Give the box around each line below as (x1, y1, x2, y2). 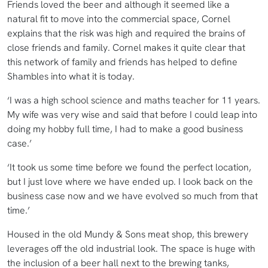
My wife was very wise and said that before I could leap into (7, 108, 257, 121)
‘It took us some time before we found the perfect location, (7, 161, 251, 174)
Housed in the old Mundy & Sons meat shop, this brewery (7, 228, 248, 241)
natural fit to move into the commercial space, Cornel (7, 13, 230, 26)
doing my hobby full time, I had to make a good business (7, 123, 243, 136)
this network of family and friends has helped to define (7, 56, 237, 69)
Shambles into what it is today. (7, 70, 137, 83)
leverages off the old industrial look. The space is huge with (7, 242, 255, 255)
